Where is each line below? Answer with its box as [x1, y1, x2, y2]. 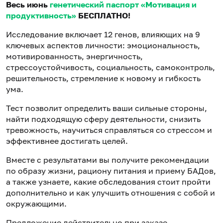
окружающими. [6, 199, 67, 209]
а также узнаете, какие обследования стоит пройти [6, 177, 211, 187]
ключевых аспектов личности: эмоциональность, [6, 40, 200, 51]
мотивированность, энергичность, [6, 51, 143, 62]
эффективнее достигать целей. [6, 136, 128, 146]
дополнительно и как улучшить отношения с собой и [6, 188, 215, 198]
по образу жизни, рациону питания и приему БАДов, [6, 166, 216, 176]
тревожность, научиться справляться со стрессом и [6, 125, 212, 135]
